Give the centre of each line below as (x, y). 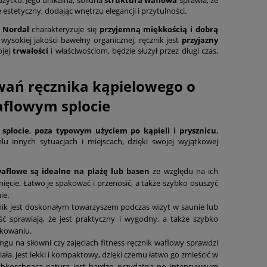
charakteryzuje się (64, 29)
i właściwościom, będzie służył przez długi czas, (133, 50)
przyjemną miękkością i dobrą (159, 29)
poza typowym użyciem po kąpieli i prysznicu (125, 131)
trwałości (31, 50)
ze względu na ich (184, 171)
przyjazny (200, 40)
